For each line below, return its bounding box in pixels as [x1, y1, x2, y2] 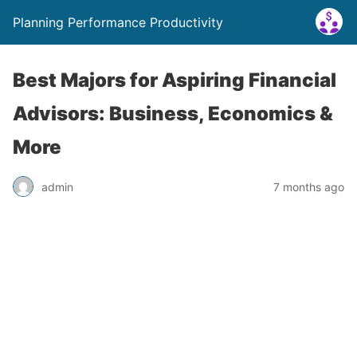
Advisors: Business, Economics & [13, 102, 333, 125]
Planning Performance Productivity [13, 14, 223, 30]
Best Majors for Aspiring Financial [13, 69, 336, 92]
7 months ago [273, 179, 344, 194]
